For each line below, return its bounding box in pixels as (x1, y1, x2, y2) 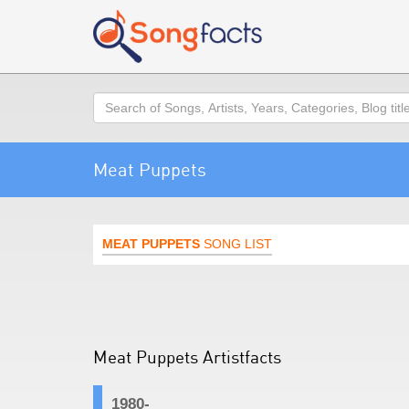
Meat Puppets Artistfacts (93, 346, 281, 367)
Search (92, 93, 137, 109)
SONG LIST (200, 236, 272, 251)
